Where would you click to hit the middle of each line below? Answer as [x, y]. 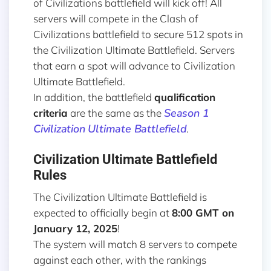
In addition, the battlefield [94, 97]
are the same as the [116, 113]
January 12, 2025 [75, 229]
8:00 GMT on [203, 213]
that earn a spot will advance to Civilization [134, 66]
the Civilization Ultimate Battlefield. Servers [134, 50]
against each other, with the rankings [120, 260]
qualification [185, 97]
